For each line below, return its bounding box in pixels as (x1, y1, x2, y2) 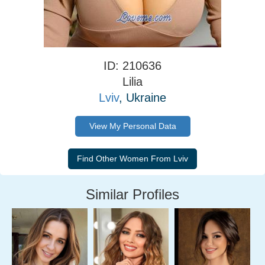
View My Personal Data (89, 121, 176, 131)
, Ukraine (119, 91, 166, 104)
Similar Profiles (86, 186, 179, 202)
